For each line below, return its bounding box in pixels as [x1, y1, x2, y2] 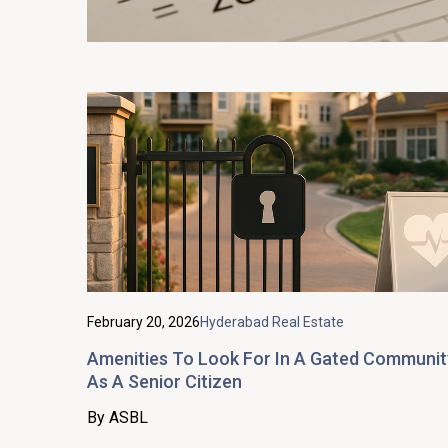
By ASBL [87, 407, 148, 427]
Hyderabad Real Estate [200, 313, 344, 330]
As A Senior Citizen [87, 370, 242, 392]
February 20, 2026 [87, 313, 200, 330]
